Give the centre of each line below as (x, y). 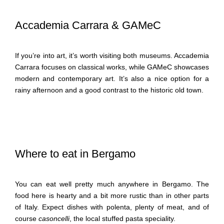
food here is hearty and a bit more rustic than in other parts (112, 195)
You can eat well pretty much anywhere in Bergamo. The (112, 184)
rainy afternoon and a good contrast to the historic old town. (109, 90)
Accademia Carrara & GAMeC (88, 25)
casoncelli (54, 218)
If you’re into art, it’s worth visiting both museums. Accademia (112, 55)
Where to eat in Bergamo (75, 153)
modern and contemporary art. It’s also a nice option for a (112, 78)
